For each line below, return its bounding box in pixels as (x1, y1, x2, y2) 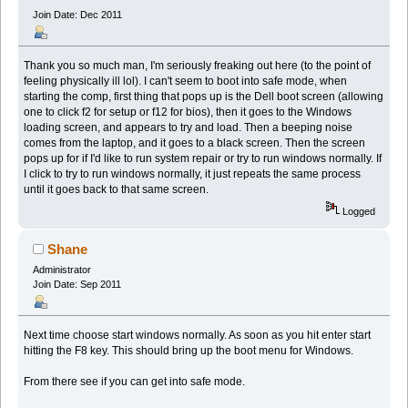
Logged (340, 205, 376, 217)
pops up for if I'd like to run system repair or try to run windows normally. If (24, 151, 382, 165)
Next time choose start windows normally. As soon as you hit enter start (24, 328, 372, 342)
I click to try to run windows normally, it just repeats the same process (24, 167, 362, 180)
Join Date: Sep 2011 (32, 278, 121, 290)
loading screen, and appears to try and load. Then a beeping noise (24, 120, 353, 134)
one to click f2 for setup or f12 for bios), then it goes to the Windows (24, 105, 352, 118)
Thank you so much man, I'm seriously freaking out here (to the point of (24, 58, 372, 72)
